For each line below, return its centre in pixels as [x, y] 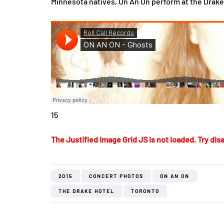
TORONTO [145, 191]
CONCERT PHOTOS [116, 176]
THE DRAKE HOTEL [86, 191]
